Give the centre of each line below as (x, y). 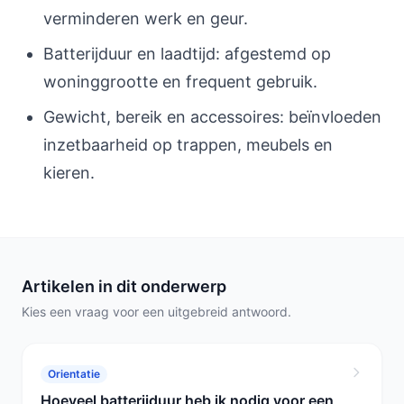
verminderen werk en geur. (146, 18)
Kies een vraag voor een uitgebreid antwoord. (156, 312)
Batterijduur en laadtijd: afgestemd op (187, 54)
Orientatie (74, 374)
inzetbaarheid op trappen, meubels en (188, 145)
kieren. (69, 173)
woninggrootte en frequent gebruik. (180, 82)
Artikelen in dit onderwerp (124, 286)
